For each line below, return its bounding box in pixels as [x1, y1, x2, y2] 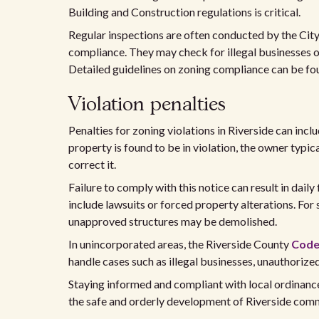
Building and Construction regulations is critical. [68, 5, 300, 19]
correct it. [68, 157, 116, 171]
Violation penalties [68, 95, 226, 115]
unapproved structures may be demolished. [68, 214, 277, 228]
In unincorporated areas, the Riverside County [68, 237, 291, 251]
